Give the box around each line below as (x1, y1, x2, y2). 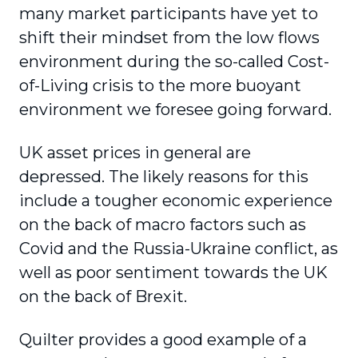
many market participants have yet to (19, 4, 318, 23)
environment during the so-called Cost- (19, 52, 329, 71)
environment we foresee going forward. (19, 100, 332, 119)
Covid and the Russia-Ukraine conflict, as (19, 239, 338, 258)
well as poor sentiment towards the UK (19, 263, 328, 282)
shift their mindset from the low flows (19, 28, 320, 47)
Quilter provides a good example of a (19, 330, 307, 349)
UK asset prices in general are (19, 143, 251, 162)
